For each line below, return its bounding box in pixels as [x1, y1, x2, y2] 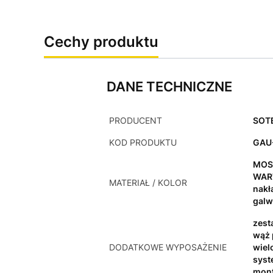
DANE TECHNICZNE [106, 79, 232, 95]
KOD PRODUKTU [108, 137, 177, 148]
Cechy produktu [44, 33, 158, 51]
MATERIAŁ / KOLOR [108, 177, 187, 188]
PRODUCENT [108, 115, 162, 126]
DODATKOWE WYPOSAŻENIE [108, 242, 227, 253]
